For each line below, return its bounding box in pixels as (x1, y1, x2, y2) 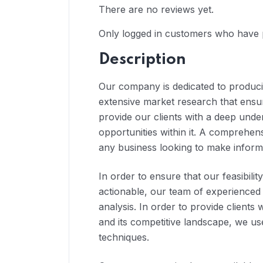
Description (99, 51, 186, 68)
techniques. (99, 231, 149, 243)
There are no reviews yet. (99, 3, 214, 15)
